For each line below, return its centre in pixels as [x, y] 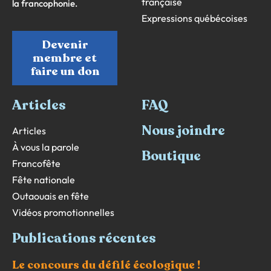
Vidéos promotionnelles [63, 213]
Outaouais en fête [51, 196]
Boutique [171, 156]
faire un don [65, 72]
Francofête [36, 164]
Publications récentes [84, 239]
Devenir [65, 45]
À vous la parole [46, 147]
